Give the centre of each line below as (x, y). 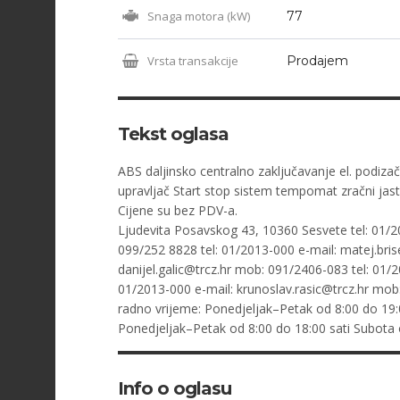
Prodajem (317, 61)
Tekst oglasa (173, 134)
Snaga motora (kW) (199, 16)
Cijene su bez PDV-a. (178, 210)
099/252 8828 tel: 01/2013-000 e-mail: (229, 250)
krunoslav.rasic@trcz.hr (303, 289)
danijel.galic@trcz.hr (175, 269)
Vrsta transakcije (193, 61)
